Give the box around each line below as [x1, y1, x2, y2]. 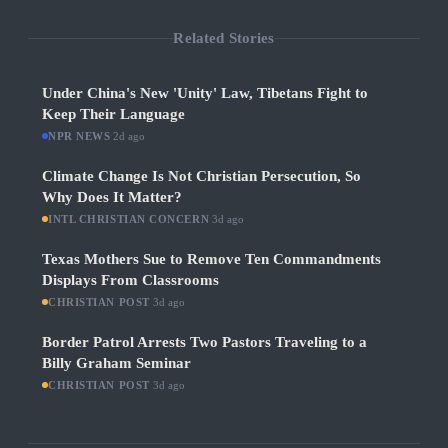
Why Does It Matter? [42, 189, 182, 206]
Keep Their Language [42, 106, 185, 123]
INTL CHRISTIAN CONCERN [48, 213, 210, 226]
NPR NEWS [48, 130, 111, 143]
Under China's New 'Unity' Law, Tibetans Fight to [42, 85, 368, 102]
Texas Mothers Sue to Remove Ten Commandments [42, 251, 381, 268]
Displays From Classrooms [42, 272, 219, 289]
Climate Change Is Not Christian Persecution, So [42, 168, 361, 185]
